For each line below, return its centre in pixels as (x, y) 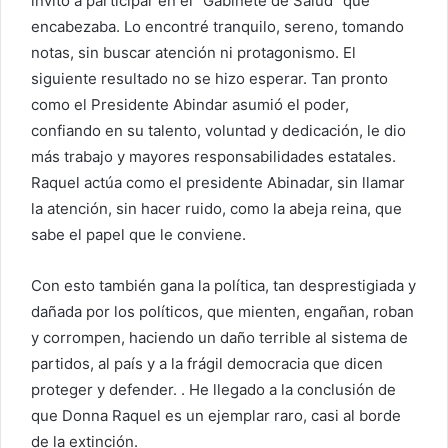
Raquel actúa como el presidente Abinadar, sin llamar (218, 182)
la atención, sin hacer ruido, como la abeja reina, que (216, 208)
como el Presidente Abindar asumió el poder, (190, 104)
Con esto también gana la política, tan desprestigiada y (223, 285)
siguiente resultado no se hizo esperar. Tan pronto (209, 78)
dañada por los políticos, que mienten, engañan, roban (222, 311)
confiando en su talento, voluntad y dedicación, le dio (218, 130)
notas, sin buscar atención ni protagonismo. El (193, 52)
